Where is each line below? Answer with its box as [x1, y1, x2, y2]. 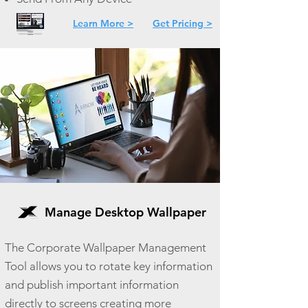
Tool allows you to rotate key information [5, 259, 212, 273]
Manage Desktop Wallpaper [45, 204, 206, 220]
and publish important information [5, 278, 179, 291]
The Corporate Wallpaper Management [5, 241, 206, 254]
